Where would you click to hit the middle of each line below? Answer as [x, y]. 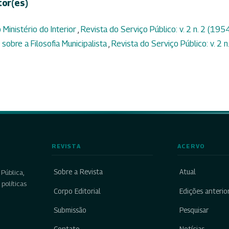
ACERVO [191, 146]
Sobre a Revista [78, 172]
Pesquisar [194, 210]
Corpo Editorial [77, 191]
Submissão [70, 210]
